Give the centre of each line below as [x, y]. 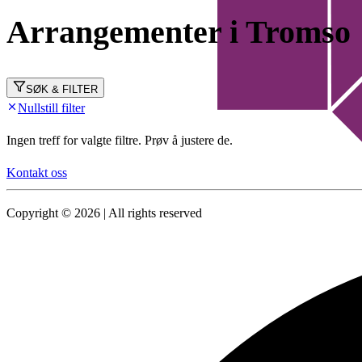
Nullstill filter [51, 108]
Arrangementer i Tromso [179, 32]
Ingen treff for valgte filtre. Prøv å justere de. [120, 141]
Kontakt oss [37, 173]
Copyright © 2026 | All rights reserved [104, 213]
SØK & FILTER [62, 90]
